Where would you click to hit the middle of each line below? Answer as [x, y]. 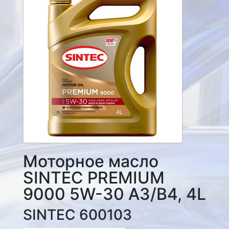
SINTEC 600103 [77, 215]
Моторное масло [90, 161]
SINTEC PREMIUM [94, 178]
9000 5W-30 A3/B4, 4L [114, 194]
